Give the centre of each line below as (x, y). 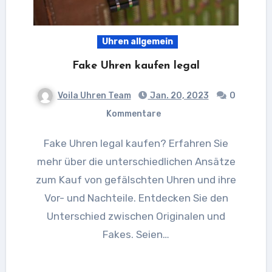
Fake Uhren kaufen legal (136, 66)
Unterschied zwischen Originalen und (136, 216)
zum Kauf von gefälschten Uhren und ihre (136, 179)
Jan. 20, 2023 (178, 95)
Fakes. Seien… (136, 234)
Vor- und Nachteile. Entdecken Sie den (136, 198)
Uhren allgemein (137, 41)
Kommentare (134, 114)
